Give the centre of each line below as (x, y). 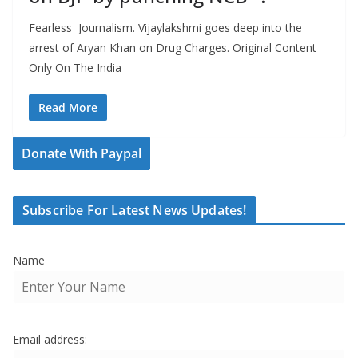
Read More (68, 108)
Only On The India (75, 68)
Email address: (50, 340)
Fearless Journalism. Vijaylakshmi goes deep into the (165, 28)
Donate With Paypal (82, 154)
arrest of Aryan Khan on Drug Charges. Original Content (173, 48)
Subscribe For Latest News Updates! (135, 211)
